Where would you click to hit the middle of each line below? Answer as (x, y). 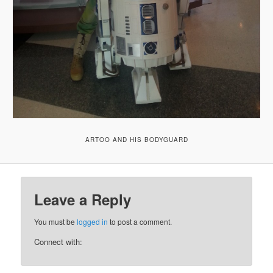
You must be (56, 221)
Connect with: (58, 241)
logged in (93, 221)
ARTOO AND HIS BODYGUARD (136, 139)
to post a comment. (140, 221)
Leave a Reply (83, 199)
